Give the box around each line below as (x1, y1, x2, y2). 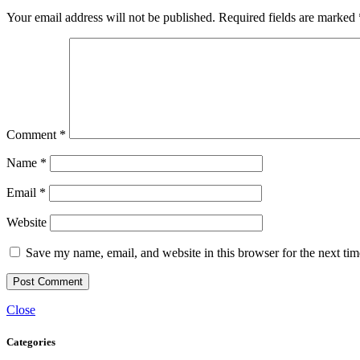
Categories (6, 335, 55, 348)
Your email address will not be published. (6, 10, 215, 25)
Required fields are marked (219, 10, 358, 25)
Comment (6, 128, 59, 142)
